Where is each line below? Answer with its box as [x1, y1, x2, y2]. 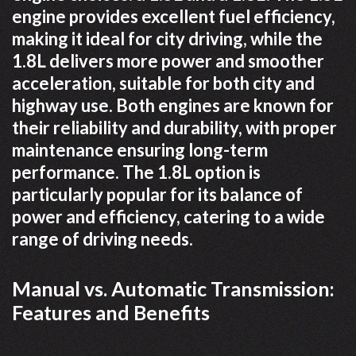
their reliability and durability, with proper [12, 116, 337, 138]
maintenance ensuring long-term [12, 138, 268, 161]
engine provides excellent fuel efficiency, [12, 5, 335, 27]
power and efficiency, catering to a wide [12, 205, 325, 227]
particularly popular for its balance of [12, 183, 303, 205]
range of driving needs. [12, 227, 193, 250]
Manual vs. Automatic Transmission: [12, 276, 335, 300]
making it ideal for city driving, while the [12, 27, 323, 49]
